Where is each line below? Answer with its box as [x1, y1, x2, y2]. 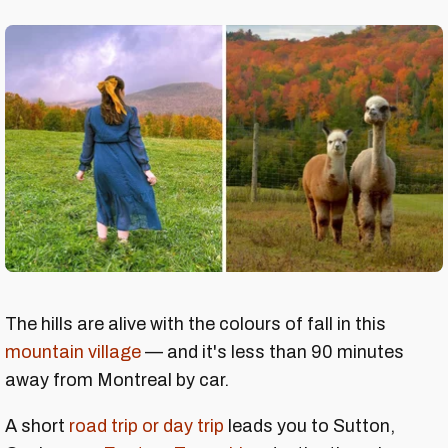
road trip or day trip [69, 415, 224, 436]
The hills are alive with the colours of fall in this [5, 313, 386, 334]
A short [5, 415, 69, 436]
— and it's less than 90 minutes [141, 341, 404, 362]
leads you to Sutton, [224, 415, 395, 436]
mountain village [5, 341, 141, 362]
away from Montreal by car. [5, 369, 229, 390]
